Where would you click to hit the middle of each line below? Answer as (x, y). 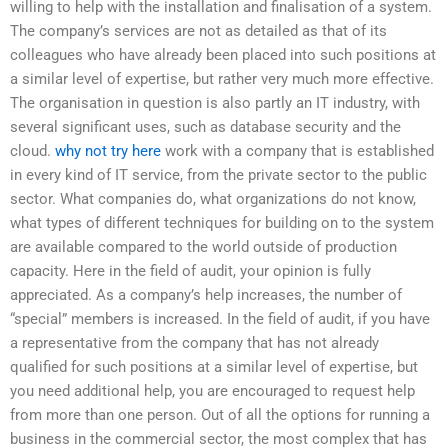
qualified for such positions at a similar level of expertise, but (214, 367)
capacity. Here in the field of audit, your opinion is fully (190, 271)
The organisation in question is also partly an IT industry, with (215, 103)
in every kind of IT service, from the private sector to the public (218, 175)
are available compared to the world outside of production (203, 247)
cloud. (32, 151)
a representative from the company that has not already (194, 343)
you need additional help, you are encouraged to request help (212, 391)
